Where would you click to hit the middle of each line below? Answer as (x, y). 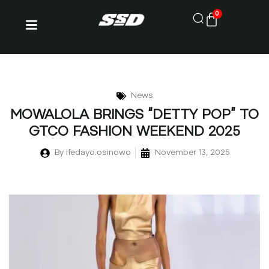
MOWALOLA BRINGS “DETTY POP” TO (134, 116)
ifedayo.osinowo (97, 153)
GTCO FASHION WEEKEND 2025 (134, 133)
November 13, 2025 (192, 153)
